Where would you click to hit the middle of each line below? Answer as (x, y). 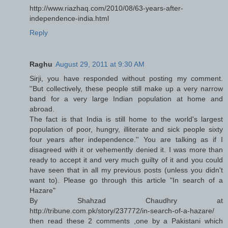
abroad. (42, 109)
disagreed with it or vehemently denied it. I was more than (126, 150)
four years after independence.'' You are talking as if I (126, 140)
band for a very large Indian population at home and (126, 99)
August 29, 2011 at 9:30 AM (100, 64)
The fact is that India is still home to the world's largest (126, 119)
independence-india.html (69, 19)
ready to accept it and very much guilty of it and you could (126, 160)
